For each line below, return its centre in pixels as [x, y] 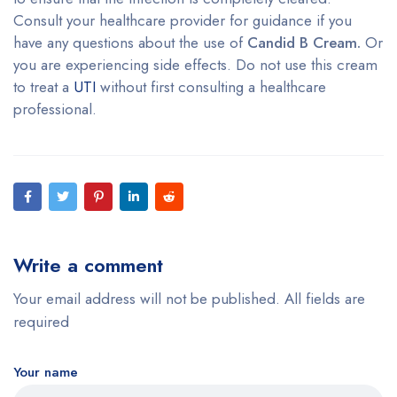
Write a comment [88, 265]
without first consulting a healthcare [211, 87]
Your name [46, 373]
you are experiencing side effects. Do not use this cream [195, 65]
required [41, 322]
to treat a [43, 87]
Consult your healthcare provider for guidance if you [183, 21]
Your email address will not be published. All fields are [189, 299]
